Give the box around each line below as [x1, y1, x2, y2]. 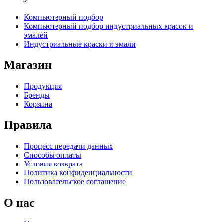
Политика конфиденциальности [24, 168, 132, 177]
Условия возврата [24, 159, 83, 168]
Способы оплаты [24, 150, 81, 159]
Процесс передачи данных [24, 141, 113, 150]
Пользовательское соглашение [24, 177, 126, 186]
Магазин [4, 58, 52, 71]
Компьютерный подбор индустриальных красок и [24, 21, 193, 30]
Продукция [24, 81, 62, 90]
